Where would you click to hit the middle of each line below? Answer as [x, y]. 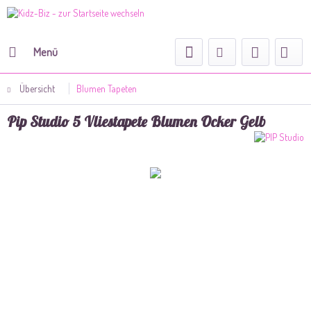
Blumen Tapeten [107, 89]
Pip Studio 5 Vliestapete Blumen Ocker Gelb [136, 121]
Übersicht [37, 89]
